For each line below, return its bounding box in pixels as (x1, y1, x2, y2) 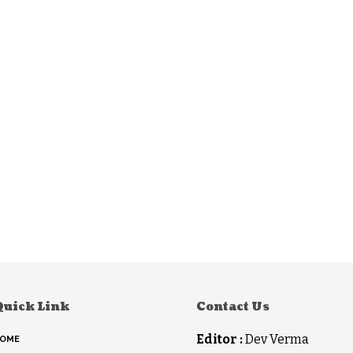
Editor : (196, 331, 243, 347)
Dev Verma (243, 331, 309, 347)
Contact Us (196, 299, 269, 314)
